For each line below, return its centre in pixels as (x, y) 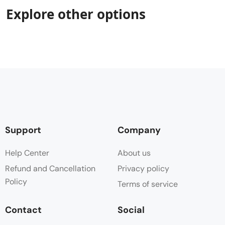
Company (139, 130)
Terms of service (148, 184)
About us (134, 153)
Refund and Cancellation (50, 168)
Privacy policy (143, 168)
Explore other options (76, 14)
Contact (23, 210)
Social (131, 210)
